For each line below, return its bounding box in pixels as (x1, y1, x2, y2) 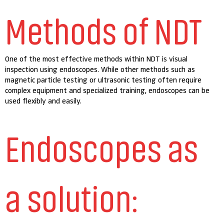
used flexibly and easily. (5, 96, 82, 105)
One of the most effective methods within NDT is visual (5, 54, 188, 63)
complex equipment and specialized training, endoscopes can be (5, 85, 210, 95)
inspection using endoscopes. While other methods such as (5, 64, 195, 74)
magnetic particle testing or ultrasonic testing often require (5, 75, 202, 84)
